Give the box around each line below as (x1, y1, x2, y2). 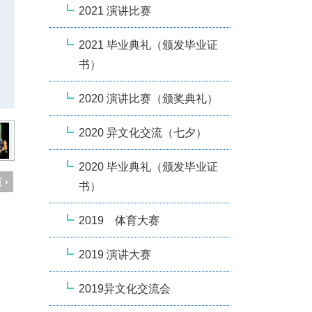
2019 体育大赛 (79, 214, 159, 226)
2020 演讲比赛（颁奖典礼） (79, 92, 218, 104)
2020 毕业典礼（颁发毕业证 (79, 160, 218, 173)
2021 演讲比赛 (79, 4, 151, 17)
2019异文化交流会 (79, 282, 171, 295)
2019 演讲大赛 (79, 248, 151, 260)
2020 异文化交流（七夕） (79, 126, 207, 139)
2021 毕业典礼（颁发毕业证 (79, 38, 218, 51)
